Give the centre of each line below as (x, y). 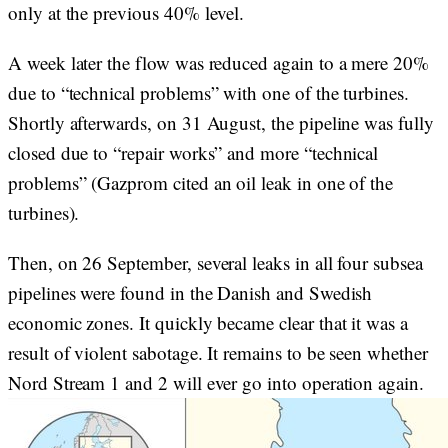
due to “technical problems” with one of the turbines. (208, 92)
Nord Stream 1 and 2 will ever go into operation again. (216, 382)
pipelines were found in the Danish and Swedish (190, 292)
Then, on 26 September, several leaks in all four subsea (215, 262)
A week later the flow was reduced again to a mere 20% (218, 62)
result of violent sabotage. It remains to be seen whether (218, 352)
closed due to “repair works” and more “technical (193, 152)
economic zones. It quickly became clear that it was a (208, 322)
